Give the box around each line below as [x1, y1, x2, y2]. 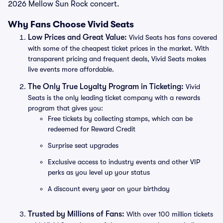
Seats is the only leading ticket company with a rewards [28, 94, 200, 102]
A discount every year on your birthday [48, 185, 170, 193]
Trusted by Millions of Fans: [28, 210, 124, 219]
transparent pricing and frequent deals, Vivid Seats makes [28, 55, 206, 63]
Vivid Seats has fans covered [127, 33, 217, 41]
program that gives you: [28, 104, 103, 112]
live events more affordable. [28, 65, 114, 73]
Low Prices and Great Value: [28, 33, 127, 42]
